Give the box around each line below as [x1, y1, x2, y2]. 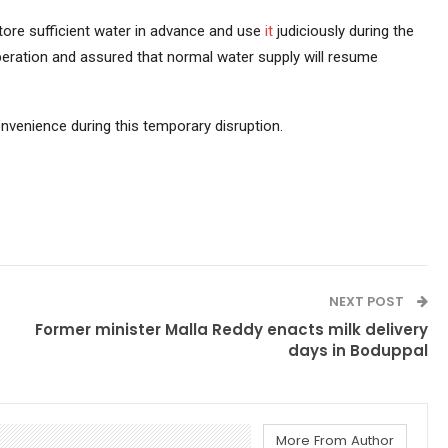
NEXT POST [329, 291, 408, 311]
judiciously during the [272, 21, 414, 40]
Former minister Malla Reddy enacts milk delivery [35, 318, 429, 340]
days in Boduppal [288, 339, 429, 361]
